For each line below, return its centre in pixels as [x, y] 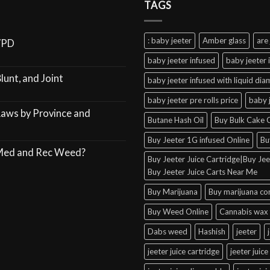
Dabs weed [168, 231]
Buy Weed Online [178, 211]
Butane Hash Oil [176, 120]
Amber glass [224, 40]
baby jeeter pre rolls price [193, 100]
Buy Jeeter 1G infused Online [199, 140]
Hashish [212, 231]
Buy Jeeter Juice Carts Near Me [202, 171]
